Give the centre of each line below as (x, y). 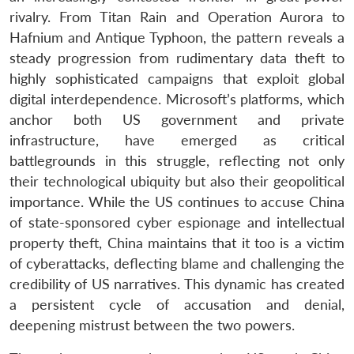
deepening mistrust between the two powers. (152, 325)
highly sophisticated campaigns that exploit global (177, 78)
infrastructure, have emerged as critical (177, 140)
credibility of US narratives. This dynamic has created (177, 284)
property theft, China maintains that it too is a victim (177, 243)
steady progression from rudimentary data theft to (177, 58)
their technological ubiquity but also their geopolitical (177, 181)
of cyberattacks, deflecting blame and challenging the (177, 263)
